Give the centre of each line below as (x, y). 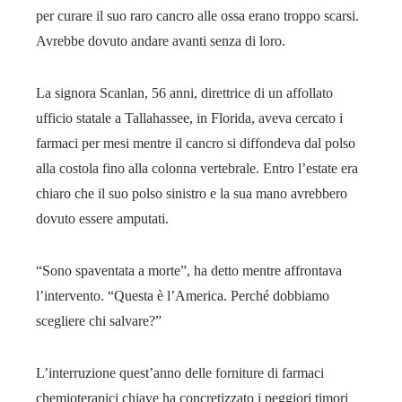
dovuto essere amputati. (102, 218)
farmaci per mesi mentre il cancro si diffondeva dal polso (196, 143)
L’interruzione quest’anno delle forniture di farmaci (180, 372)
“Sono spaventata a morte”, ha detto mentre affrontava (189, 270)
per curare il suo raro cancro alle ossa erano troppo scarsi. (197, 15)
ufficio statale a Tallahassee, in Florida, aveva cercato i (189, 118)
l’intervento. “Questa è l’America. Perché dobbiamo (183, 295)
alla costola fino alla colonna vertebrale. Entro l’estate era (197, 168)
